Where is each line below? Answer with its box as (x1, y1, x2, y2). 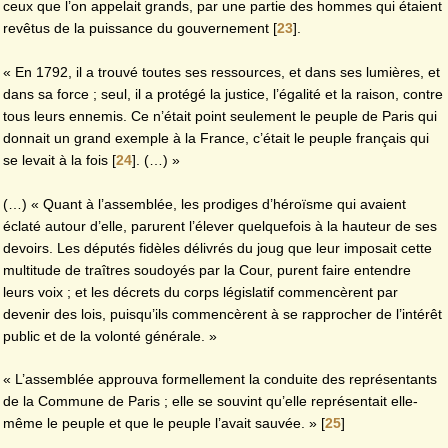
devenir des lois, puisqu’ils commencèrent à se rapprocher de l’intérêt (3, 305, 442, 322)
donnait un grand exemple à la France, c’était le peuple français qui (3, 130, 429, 147)
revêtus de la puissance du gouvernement (3, 20, 269, 37)
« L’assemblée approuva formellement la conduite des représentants (3, 371, 437, 388)
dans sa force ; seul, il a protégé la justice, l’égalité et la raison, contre (3, 86, 443, 103)
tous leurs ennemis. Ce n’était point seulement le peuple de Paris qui (3, 108, 437, 125)
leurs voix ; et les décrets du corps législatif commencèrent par (3, 283, 398, 300)
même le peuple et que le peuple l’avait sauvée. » (3, 415, 317, 432)
